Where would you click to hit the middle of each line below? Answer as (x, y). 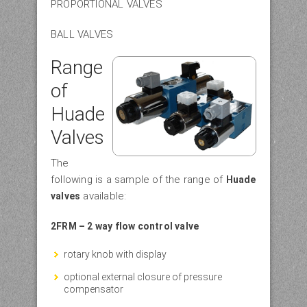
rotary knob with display (115, 254)
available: (103, 196)
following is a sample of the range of (138, 179)
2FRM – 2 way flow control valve (125, 226)
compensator (94, 289)
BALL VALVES (82, 34)
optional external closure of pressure (143, 277)
